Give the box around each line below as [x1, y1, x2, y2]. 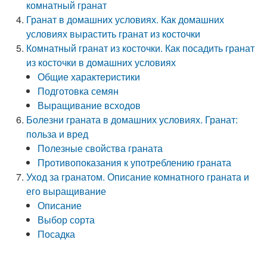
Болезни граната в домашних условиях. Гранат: [26, 113, 238, 126]
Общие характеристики [38, 70, 141, 83]
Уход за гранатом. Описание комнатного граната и [26, 170, 250, 184]
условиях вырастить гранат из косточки [26, 27, 201, 41]
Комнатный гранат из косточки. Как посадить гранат [26, 41, 255, 55]
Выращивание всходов [38, 98, 141, 112]
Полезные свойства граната [38, 141, 163, 155]
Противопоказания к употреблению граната [38, 156, 232, 169]
